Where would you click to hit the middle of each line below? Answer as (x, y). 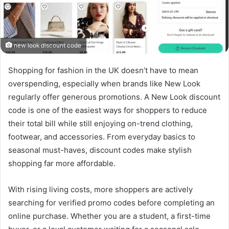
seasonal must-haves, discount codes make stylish (100, 150)
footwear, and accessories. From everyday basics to (102, 137)
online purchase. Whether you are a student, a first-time (109, 216)
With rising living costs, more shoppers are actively (100, 190)
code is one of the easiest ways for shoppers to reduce (108, 110)
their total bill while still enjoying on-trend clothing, (100, 124)
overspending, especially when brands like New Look (104, 84)
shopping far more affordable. (62, 164)
